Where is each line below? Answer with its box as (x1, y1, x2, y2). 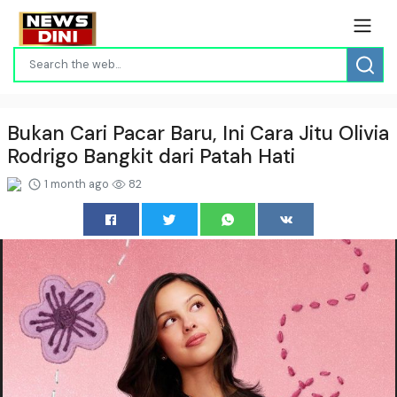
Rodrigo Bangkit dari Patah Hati (7, 143, 295, 169)
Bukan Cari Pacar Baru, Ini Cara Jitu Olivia (7, 120, 389, 146)
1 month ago (42, 175, 112, 191)
